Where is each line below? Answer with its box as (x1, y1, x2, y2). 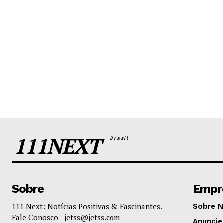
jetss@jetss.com (64, 212, 120, 222)
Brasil (100, 135, 129, 141)
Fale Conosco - (12, 212, 64, 222)
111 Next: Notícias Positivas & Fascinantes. (12, 201, 162, 211)
